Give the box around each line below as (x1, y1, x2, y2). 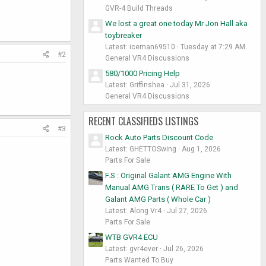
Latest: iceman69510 (105, 42, 175, 51)
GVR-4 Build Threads (105, 4, 173, 13)
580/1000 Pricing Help (105, 68, 180, 78)
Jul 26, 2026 (163, 244, 204, 253)
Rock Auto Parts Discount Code (105, 133, 213, 142)
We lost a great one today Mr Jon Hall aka (105, 18, 248, 28)
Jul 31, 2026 (170, 80, 210, 89)
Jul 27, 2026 (167, 206, 207, 215)
